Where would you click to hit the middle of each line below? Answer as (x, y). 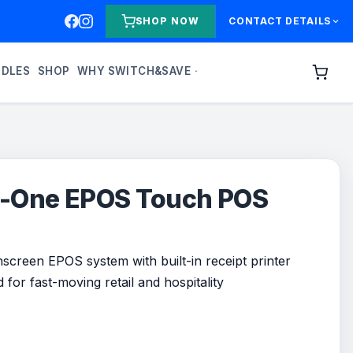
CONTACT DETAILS (280, 21)
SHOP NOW (167, 21)
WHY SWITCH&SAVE (134, 71)
